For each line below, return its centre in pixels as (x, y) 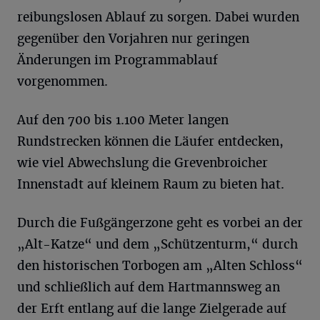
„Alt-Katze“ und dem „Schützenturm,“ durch (157, 244)
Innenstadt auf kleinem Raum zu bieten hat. (151, 184)
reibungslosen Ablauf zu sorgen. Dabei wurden (158, 17)
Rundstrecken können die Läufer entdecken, (150, 141)
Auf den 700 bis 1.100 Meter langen (123, 120)
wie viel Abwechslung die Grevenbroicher (142, 163)
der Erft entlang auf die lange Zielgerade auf (152, 309)
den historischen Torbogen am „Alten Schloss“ (160, 266)
